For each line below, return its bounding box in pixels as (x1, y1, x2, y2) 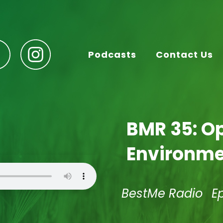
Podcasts (88, 48, 136, 61)
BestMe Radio (121, 185, 203, 202)
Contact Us (156, 48, 213, 61)
